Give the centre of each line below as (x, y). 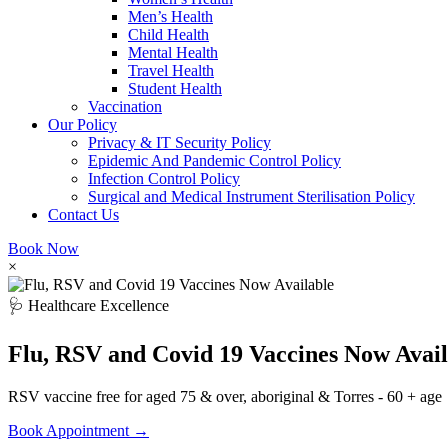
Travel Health (171, 70)
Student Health (175, 88)
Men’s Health (170, 16)
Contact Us (83, 214)
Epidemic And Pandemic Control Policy (214, 160)
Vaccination (125, 106)
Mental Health (173, 52)
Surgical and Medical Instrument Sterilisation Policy (251, 196)
